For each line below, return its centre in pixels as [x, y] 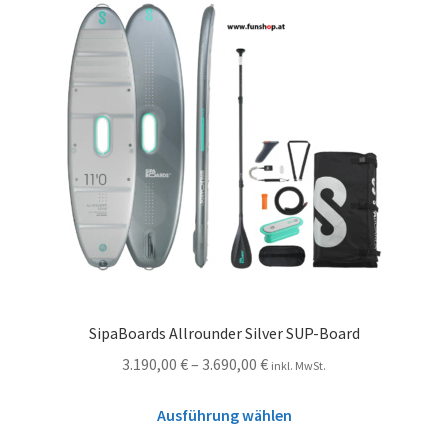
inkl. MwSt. [298, 366]
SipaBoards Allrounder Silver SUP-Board [224, 333]
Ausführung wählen [224, 414]
